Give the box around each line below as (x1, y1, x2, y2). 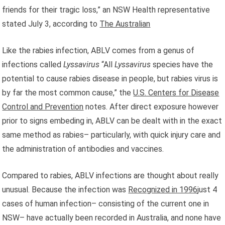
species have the (151, 59, 213, 69)
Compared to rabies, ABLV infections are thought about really (2, 170, 219, 180)
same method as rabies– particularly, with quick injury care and (2, 130, 221, 140)
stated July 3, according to (2, 19, 100, 29)
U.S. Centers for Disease (133, 87, 219, 97)
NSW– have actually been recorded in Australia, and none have (2, 212, 221, 222)
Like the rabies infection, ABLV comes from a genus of (2, 45, 195, 55)
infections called (2, 59, 64, 69)
